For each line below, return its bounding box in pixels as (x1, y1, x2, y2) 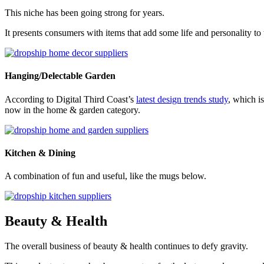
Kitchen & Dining (5, 147, 75, 158)
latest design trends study (136, 94, 228, 104)
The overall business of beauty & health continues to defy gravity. (5, 241, 248, 252)
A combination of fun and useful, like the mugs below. (5, 171, 206, 181)
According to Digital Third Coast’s (5, 94, 136, 104)
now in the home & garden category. (5, 104, 140, 115)
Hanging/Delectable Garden (5, 71, 115, 81)
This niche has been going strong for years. (5, 8, 164, 18)
